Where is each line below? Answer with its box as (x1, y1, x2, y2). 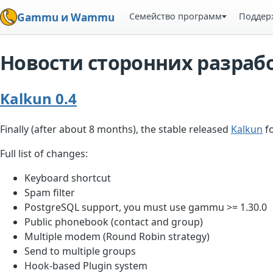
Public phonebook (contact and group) (24, 215, 203, 229)
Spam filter (24, 186, 75, 200)
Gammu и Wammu (17, 10, 115, 24)
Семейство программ (129, 10, 222, 22)
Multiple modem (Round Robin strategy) (24, 230, 210, 244)
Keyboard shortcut (24, 171, 111, 185)
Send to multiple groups (24, 244, 136, 258)
